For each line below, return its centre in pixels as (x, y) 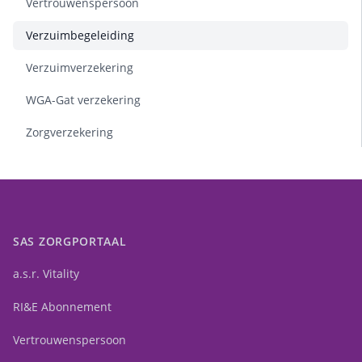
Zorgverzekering (69, 133)
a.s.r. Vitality (46, 274)
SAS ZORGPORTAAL (70, 242)
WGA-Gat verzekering (83, 100)
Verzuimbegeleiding (80, 36)
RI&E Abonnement (62, 307)
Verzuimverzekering (80, 68)
